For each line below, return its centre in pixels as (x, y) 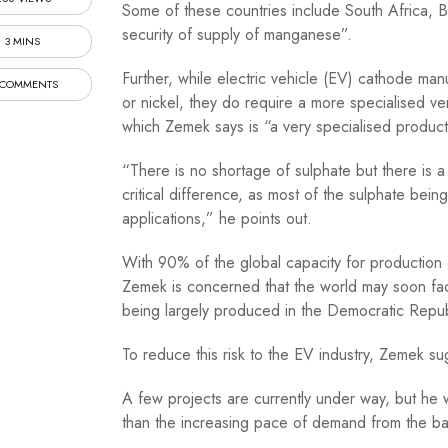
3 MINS (22, 41)
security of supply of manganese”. (236, 35)
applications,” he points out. (216, 219)
